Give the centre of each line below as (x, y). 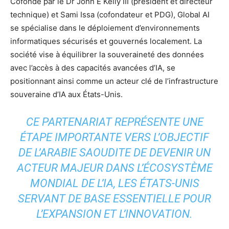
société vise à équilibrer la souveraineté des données (107, 54)
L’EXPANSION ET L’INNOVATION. (114, 214)
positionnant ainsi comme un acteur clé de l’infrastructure (114, 81)
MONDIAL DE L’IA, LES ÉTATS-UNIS (114, 183)
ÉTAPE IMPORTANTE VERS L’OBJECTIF (114, 137)
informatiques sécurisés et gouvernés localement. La (106, 41)
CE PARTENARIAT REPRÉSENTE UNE (114, 122)
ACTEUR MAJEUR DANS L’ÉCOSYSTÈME (114, 168)
